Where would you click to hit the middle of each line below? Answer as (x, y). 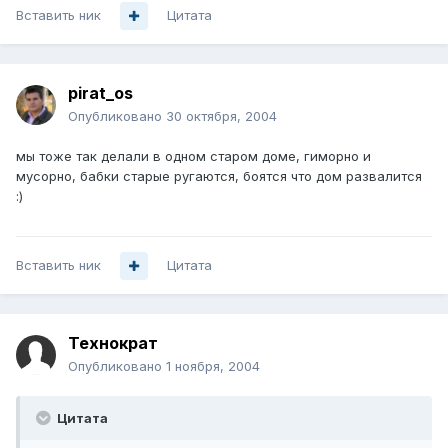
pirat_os (100, 93)
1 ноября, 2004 (213, 366)
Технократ (113, 343)
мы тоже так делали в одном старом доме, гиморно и (193, 156)
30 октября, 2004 (221, 116)
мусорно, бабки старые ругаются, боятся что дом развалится (219, 176)
